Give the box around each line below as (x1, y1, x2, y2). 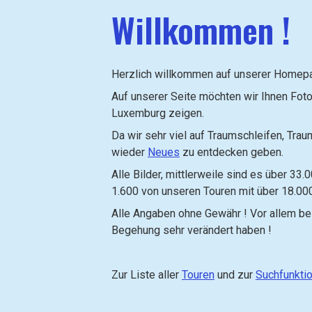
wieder (111, 145, 148, 159)
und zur (214, 267, 256, 281)
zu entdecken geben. (180, 145, 283, 159)
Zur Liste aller (111, 267, 182, 281)
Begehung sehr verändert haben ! (111, 223, 272, 237)
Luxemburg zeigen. (111, 106, 204, 120)
